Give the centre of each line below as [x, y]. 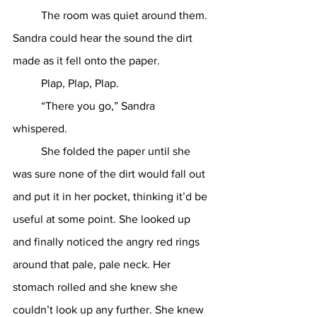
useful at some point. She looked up [103, 219]
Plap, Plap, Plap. [81, 83]
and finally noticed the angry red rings [108, 242]
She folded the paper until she [27, 151]
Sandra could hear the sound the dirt [104, 38]
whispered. [41, 128]
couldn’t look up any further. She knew [110, 310]
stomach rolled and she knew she [97, 287]
